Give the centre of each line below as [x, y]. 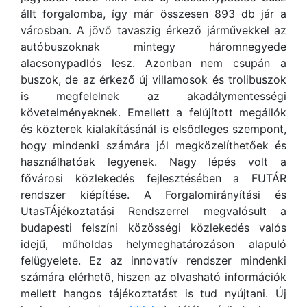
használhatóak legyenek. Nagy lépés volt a [153, 162]
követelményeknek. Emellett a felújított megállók [153, 113]
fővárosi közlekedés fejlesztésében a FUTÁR [153, 179]
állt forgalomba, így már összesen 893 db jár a [153, 14]
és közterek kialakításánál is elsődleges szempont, [153, 129]
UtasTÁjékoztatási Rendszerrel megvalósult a [153, 211]
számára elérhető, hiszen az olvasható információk [153, 277]
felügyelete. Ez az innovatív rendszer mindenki [153, 261]
